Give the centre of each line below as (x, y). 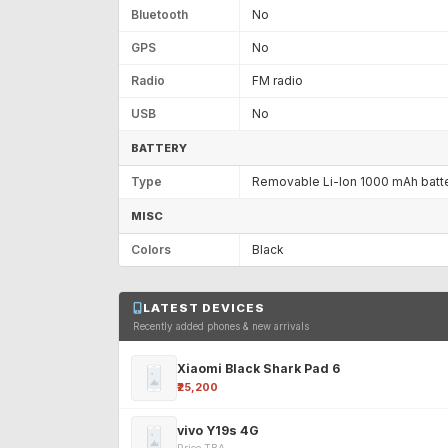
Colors (151, 249)
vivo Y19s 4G (218, 430)
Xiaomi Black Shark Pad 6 (258, 368)
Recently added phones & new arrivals (221, 326)
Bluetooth (159, 14)
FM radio (277, 80)
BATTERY (159, 147)
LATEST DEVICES (203, 307)
